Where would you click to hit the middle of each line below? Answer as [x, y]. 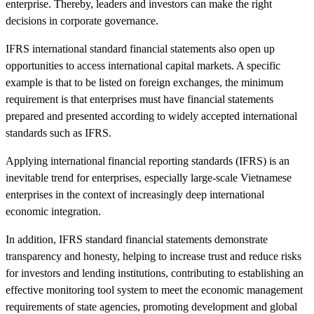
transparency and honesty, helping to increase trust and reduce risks [153, 257]
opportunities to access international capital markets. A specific [143, 66]
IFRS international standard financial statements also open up [140, 49]
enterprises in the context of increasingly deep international [135, 195]
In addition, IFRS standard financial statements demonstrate [137, 240]
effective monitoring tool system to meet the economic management [154, 290]
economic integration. [53, 212]
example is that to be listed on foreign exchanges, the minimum [144, 83]
